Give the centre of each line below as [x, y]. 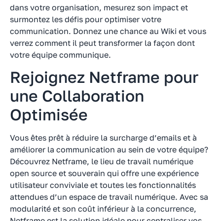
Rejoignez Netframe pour [104, 77]
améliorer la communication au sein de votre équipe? [109, 150]
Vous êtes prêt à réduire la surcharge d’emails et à [103, 138]
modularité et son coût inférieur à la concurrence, [103, 209]
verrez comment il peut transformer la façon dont [102, 43]
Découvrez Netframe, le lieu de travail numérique [102, 162]
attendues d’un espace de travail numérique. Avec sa [109, 197]
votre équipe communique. [60, 55]
